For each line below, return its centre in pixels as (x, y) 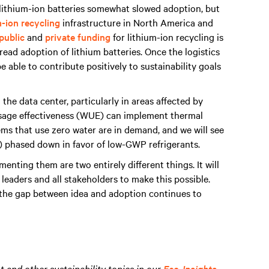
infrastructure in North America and (137, 22)
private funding (78, 37)
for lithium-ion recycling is (167, 37)
